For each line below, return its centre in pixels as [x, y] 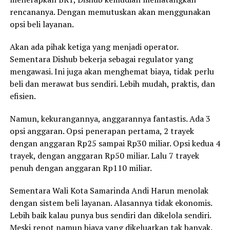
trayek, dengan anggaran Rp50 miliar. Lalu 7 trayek [104, 155]
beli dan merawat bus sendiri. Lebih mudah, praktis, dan [112, 83]
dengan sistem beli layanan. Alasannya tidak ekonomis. [111, 203]
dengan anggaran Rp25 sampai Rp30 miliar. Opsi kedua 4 [115, 143]
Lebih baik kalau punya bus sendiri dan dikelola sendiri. [110, 215]
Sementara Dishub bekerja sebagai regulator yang [101, 59]
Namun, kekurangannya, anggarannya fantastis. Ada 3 [110, 118]
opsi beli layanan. [42, 24]
